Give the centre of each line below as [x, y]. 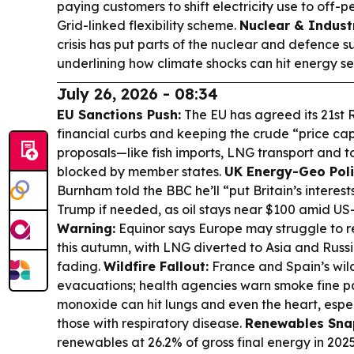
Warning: [86, 228]
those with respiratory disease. [151, 323]
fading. [80, 266]
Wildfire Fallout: [156, 266]
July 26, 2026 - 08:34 [137, 93]
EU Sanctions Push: [119, 114]
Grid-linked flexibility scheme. [148, 25]
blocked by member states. [141, 171]
